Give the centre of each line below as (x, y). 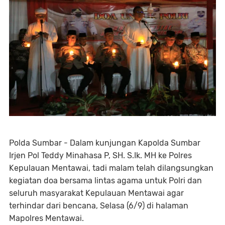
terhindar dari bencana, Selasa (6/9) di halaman (99, 205)
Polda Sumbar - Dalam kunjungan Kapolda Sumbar (105, 143)
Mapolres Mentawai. (46, 218)
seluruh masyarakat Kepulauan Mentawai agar (96, 193)
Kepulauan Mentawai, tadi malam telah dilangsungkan (111, 168)
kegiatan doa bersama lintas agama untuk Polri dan (105, 180)
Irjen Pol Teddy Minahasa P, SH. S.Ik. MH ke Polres (100, 155)
